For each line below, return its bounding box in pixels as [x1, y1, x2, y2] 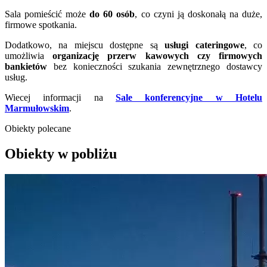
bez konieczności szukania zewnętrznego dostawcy [47, 61, 262, 72]
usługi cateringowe [164, 39, 244, 50]
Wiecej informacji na [5, 92, 116, 103]
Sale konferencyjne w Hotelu [116, 92, 262, 103]
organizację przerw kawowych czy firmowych [52, 50, 263, 61]
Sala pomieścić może [5, 8, 90, 19]
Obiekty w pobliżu [5, 145, 117, 162]
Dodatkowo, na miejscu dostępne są [5, 39, 165, 50]
